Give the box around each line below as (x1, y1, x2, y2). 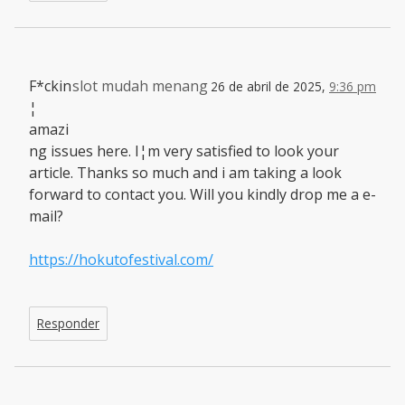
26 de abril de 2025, (211, 77, 329, 95)
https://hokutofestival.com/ (29, 249, 213, 269)
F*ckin (29, 75, 71, 96)
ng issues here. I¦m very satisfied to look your (29, 140, 339, 161)
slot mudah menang (72, 75, 208, 96)
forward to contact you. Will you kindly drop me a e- (29, 184, 376, 204)
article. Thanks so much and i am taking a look (29, 162, 342, 183)
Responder (37, 314, 99, 332)
